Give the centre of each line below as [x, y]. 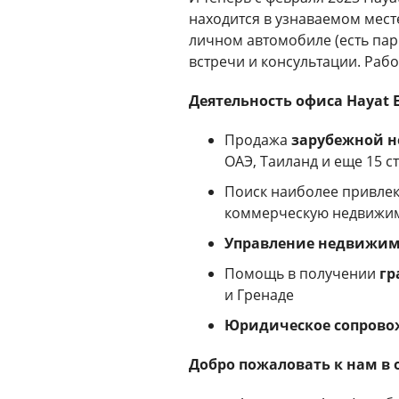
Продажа [257, 139]
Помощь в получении [301, 273]
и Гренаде [259, 294]
